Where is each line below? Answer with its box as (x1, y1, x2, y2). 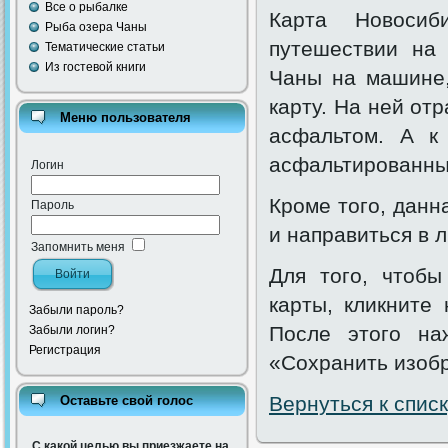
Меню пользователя (60, 110, 191, 125)
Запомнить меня (31, 240, 126, 255)
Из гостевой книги (45, 60, 146, 74)
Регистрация (29, 342, 101, 357)
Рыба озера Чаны (45, 20, 147, 34)
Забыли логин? (29, 322, 115, 337)
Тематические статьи (45, 40, 165, 54)
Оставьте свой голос (60, 392, 193, 408)
